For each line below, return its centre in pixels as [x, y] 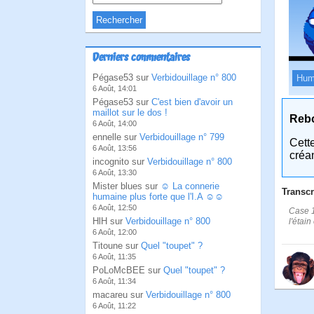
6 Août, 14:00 [115, 123]
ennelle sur [116, 137]
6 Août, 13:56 [115, 148]
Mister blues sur [127, 186]
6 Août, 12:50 [115, 207]
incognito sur [120, 162]
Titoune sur [117, 246]
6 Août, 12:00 [115, 232]
